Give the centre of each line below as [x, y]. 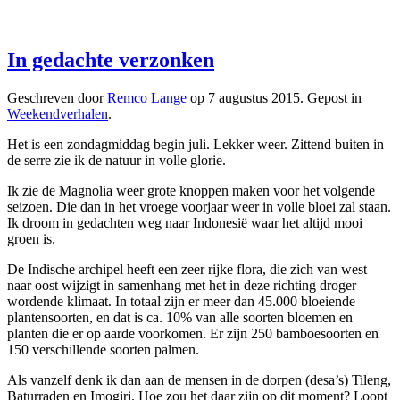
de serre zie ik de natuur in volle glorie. [117, 160]
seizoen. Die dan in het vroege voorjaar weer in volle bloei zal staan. [199, 206]
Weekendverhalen [58, 113]
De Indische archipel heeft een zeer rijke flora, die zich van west [187, 269]
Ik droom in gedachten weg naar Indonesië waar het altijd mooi [185, 222]
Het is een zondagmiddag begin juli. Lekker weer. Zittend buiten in [196, 144]
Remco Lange [147, 97]
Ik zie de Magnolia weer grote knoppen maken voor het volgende [191, 190]
